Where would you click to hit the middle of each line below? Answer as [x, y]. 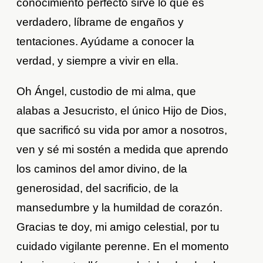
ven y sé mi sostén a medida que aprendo [123, 149]
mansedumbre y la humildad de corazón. [120, 207]
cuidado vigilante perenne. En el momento [123, 246]
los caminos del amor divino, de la [102, 168]
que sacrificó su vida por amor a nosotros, [122, 130]
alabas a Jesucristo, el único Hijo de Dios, [122, 110]
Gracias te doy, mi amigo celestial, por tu [118, 227]
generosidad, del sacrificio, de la [98, 188]
